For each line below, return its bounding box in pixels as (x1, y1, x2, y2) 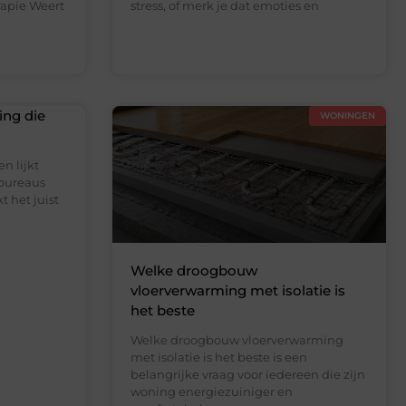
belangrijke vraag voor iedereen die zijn (130, 367, 365, 382)
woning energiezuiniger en (130, 384, 293, 400)
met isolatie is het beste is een (130, 350, 307, 365)
